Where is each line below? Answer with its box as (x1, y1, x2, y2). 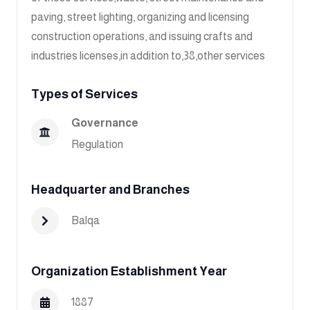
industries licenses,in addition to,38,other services (31, 49, 265, 62)
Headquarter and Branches (31, 183, 190, 197)
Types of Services (31, 86, 138, 101)
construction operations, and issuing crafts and (31, 30, 253, 42)
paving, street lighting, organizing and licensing (31, 10, 249, 23)
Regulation (71, 138, 124, 150)
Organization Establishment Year (31, 264, 227, 278)
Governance (71, 116, 139, 129)
